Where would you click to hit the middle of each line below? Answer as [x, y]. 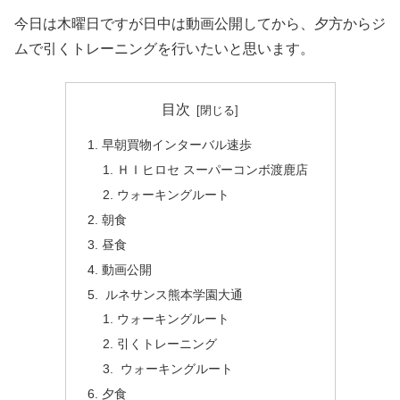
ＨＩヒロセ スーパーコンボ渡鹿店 [213, 170]
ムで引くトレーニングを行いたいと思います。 [164, 49]
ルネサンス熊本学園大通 [172, 294]
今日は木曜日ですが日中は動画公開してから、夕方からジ [200, 24]
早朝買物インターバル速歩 [176, 145]
